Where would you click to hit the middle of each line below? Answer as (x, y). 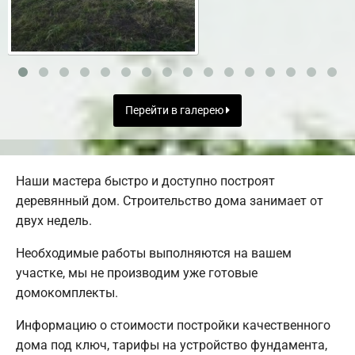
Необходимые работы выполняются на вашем (154, 254)
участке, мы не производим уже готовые (137, 273)
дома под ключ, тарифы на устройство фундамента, (172, 345)
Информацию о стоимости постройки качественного (173, 326)
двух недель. (54, 221)
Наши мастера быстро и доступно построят (145, 181)
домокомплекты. (67, 293)
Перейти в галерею (176, 110)
